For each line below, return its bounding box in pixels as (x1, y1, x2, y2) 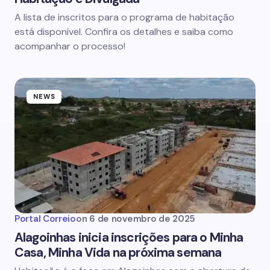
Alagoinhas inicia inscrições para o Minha (14, 229, 243, 246)
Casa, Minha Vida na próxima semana (14, 244, 222, 261)
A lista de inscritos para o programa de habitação (14, 11, 234, 24)
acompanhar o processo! (14, 40, 125, 52)
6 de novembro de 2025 (89, 213, 195, 225)
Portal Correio (14, 213, 76, 225)
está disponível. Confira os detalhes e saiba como (14, 25, 233, 38)
